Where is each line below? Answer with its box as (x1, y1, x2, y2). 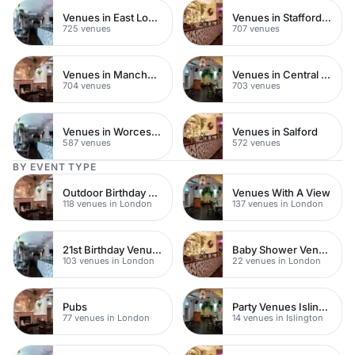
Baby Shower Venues (319, 242, 328, 256)
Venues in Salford (232, 124, 318, 138)
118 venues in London (63, 197, 152, 209)
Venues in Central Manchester (321, 67, 330, 81)
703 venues (232, 79, 281, 91)
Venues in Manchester (147, 67, 157, 81)
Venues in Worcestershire (151, 124, 161, 138)
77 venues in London (63, 311, 150, 323)
